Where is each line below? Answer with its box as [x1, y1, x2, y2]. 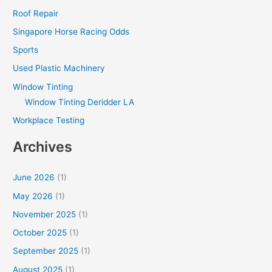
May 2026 [13, 191, 53, 201]
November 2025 [13, 209, 76, 219]
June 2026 [13, 172, 55, 183]
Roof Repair [13, 8, 59, 18]
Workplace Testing [13, 115, 85, 125]
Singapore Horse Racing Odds [13, 26, 130, 36]
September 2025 [13, 246, 79, 256]
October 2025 [13, 228, 67, 238]
